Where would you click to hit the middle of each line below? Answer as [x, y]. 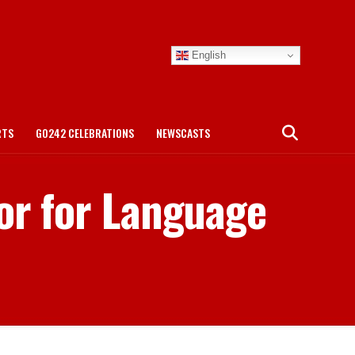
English [207, 55]
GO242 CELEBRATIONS [85, 133]
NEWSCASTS [183, 133]
